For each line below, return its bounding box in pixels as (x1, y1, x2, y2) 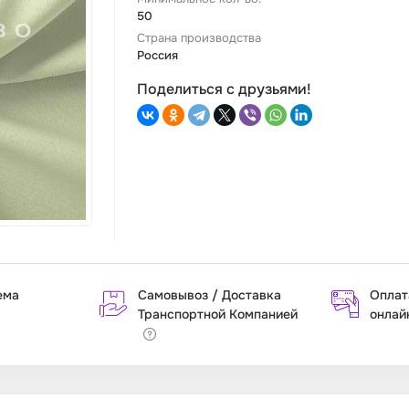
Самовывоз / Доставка (138, 287, 281, 304)
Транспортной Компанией (138, 306, 298, 323)
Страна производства (137, 30, 261, 47)
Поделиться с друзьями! (137, 79, 311, 100)
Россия (137, 47, 178, 64)
